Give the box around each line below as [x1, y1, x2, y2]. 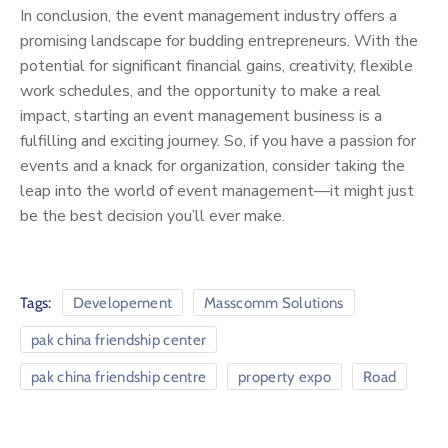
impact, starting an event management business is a [20, 105, 382, 128]
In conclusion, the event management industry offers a [20, 5, 397, 28]
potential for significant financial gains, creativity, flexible [20, 55, 413, 78]
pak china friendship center [31, 331, 207, 350]
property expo [238, 368, 332, 387]
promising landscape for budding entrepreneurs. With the [20, 30, 418, 53]
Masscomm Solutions [204, 294, 344, 313]
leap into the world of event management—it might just [20, 180, 414, 203]
